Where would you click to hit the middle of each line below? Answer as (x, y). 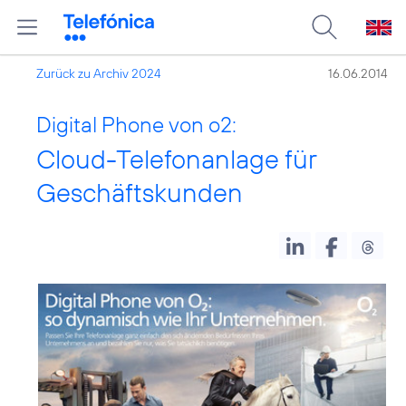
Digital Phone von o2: (136, 124)
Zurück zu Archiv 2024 (99, 73)
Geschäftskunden (140, 193)
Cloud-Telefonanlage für (176, 159)
